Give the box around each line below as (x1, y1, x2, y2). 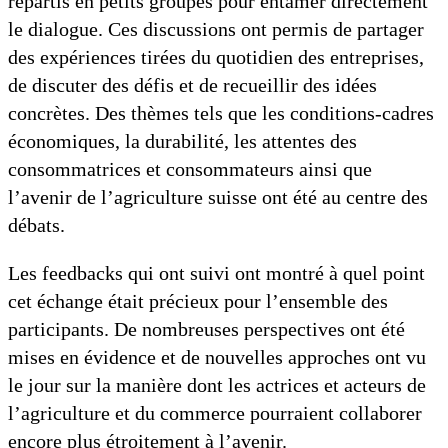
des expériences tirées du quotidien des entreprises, (8, 46, 424, 68)
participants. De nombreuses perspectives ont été (8, 318, 405, 340)
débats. (8, 214, 65, 236)
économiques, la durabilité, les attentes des (8, 130, 357, 152)
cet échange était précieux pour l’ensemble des (8, 290, 388, 312)
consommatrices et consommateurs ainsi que (8, 158, 372, 180)
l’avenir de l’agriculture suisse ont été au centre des (8, 186, 428, 208)
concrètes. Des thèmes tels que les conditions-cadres (8, 102, 434, 124)
